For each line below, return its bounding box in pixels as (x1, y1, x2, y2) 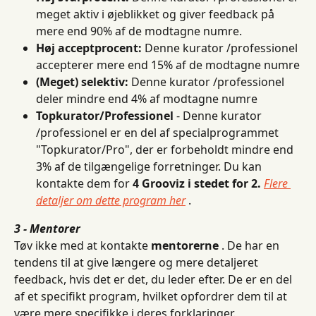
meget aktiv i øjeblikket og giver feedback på (36, 6, 277, 22)
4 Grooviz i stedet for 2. (133, 176, 261, 191)
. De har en (219, 238, 282, 254)
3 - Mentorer (14, 221, 80, 236)
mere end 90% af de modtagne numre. (36, 23, 242, 39)
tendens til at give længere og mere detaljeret (14, 255, 261, 271)
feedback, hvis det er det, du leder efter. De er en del (14, 272, 295, 288)
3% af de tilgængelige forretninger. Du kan (36, 159, 265, 174)
